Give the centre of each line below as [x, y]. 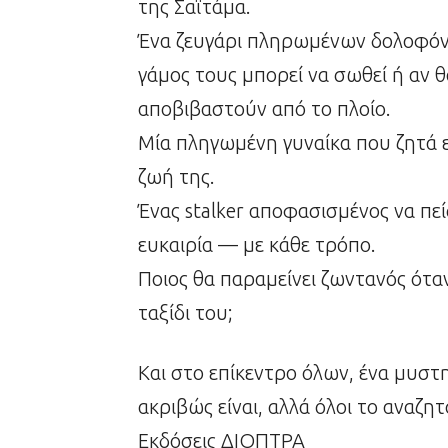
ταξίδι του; [185, 312]
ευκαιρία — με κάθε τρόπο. [257, 244]
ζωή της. [176, 176]
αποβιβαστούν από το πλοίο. [264, 108]
